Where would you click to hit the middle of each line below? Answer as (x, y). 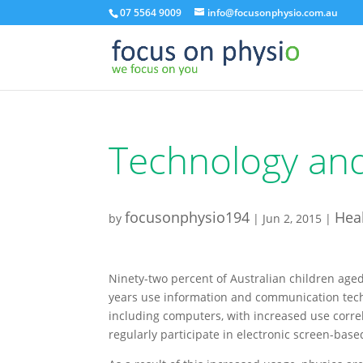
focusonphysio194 (188, 217)
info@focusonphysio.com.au (273, 13)
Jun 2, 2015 (293, 218)
